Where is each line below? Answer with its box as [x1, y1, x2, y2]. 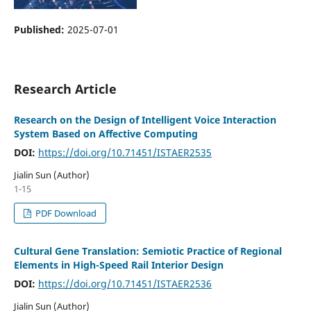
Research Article [13, 80, 117, 97]
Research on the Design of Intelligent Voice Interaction [13, 112, 276, 126]
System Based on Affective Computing [13, 126, 198, 140]
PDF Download [33, 206, 97, 219]
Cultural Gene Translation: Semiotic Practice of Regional [13, 244, 282, 258]
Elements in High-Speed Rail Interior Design [13, 258, 224, 271]
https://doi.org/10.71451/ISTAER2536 [37, 276, 212, 290]
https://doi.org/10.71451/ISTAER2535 [37, 145, 212, 159]
